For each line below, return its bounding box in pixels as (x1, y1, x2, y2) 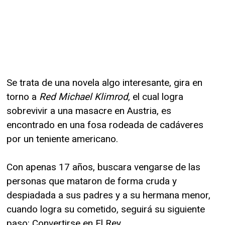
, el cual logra (128, 90, 183, 102)
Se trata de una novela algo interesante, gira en (7, 76, 202, 88)
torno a (7, 90, 39, 102)
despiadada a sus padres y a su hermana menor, (7, 189, 210, 201)
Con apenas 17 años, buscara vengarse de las (7, 161, 200, 173)
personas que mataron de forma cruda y (7, 175, 177, 187)
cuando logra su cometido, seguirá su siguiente (7, 203, 205, 215)
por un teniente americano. (7, 133, 118, 145)
